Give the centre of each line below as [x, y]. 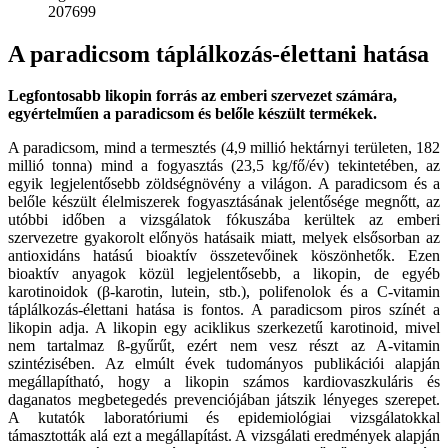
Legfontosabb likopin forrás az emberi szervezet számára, [202, 96]
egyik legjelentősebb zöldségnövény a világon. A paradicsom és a [224, 184]
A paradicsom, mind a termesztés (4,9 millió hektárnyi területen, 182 [224, 148]
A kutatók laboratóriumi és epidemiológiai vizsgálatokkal [224, 418]
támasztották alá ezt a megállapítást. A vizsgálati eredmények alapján [224, 436]
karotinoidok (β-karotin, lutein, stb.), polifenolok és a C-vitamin [224, 292]
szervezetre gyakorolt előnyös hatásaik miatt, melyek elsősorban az [224, 238]
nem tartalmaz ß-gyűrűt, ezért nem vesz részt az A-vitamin [224, 346]
